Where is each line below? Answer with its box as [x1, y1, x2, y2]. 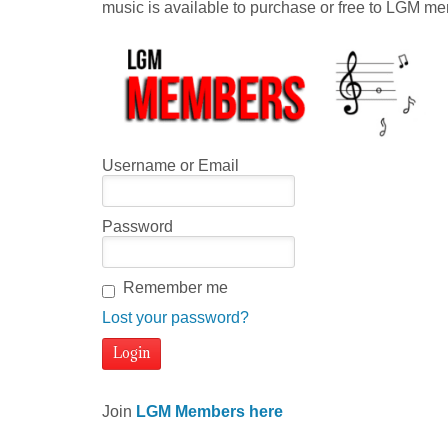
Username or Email [102, 156, 239, 174]
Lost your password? [102, 308, 249, 326]
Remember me [123, 278, 228, 296]
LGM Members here [136, 403, 283, 421]
